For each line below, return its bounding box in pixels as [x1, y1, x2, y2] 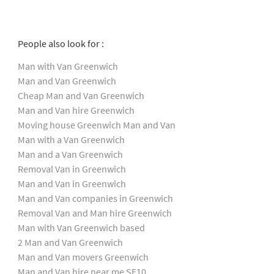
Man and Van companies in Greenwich [17, 191, 173, 204]
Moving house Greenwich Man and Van [17, 118, 176, 131]
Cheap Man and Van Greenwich [17, 89, 144, 102]
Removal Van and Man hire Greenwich [17, 206, 172, 219]
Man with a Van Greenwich [17, 133, 125, 146]
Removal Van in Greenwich [17, 162, 126, 175]
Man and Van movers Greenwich [17, 250, 149, 263]
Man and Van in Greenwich [17, 177, 126, 190]
